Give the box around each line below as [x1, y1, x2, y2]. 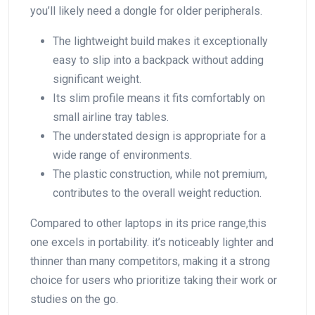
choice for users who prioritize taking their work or [30, 273, 277, 287]
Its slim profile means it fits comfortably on [53, 91, 265, 105]
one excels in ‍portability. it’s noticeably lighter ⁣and [30, 235, 274, 249]
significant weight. [53, 72, 141, 86]
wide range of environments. [53, 148, 192, 162]
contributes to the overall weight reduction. [53, 186, 262, 200]
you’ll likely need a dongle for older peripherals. [30, 4, 262, 18]
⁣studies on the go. [30, 292, 118, 306]
